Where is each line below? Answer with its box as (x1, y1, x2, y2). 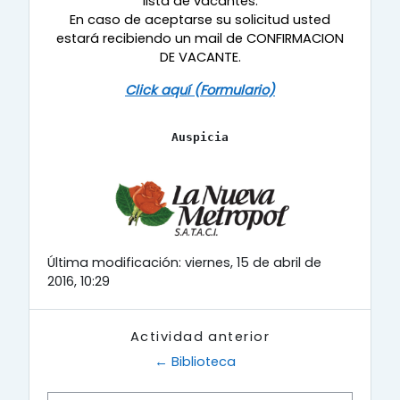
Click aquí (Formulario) (125, 81, 275, 100)
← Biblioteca (154, 353, 236, 371)
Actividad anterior (129, 328, 271, 346)
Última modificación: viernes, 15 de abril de (47, 254, 321, 271)
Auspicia (171, 130, 229, 145)
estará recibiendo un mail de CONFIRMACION (56, 29, 344, 48)
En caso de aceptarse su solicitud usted (70, 11, 330, 29)
